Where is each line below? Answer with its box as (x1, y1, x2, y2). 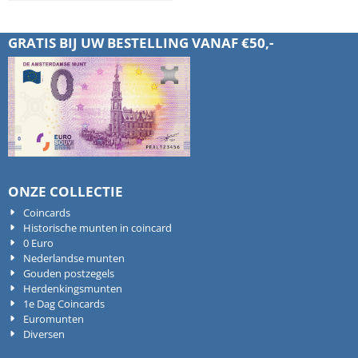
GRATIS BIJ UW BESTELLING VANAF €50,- (8, 34, 273, 53)
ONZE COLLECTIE (8, 182, 123, 201)
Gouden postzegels (23, 266, 115, 281)
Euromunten (23, 312, 85, 327)
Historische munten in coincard (23, 221, 173, 236)
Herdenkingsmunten (23, 281, 123, 296)
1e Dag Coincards (23, 296, 105, 312)
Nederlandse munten (23, 251, 125, 266)
